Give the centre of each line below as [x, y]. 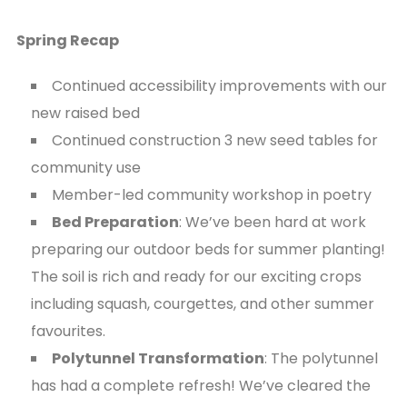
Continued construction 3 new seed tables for [214, 141]
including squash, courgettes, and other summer [202, 304]
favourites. [68, 332]
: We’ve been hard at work [272, 223]
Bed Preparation [115, 223]
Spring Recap [69, 41]
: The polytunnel [321, 359]
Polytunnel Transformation [158, 359]
